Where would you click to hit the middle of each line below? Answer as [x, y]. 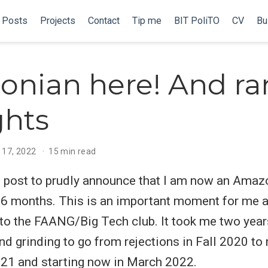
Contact [104, 21]
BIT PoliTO [197, 21]
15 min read [72, 151]
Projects [58, 21]
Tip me [147, 21]
